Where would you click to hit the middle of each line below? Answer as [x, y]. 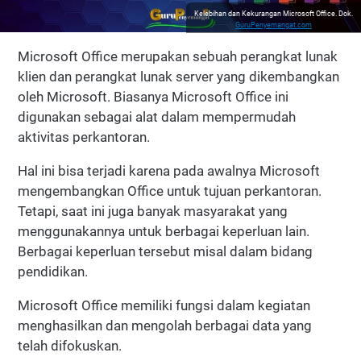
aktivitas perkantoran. [84, 137]
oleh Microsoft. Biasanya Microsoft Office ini [153, 96]
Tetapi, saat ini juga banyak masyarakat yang [153, 211]
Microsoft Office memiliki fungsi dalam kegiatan [164, 305]
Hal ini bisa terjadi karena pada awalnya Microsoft [169, 170]
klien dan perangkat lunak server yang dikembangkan [178, 76]
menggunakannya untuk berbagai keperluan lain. [164, 231]
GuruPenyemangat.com [274, 25]
